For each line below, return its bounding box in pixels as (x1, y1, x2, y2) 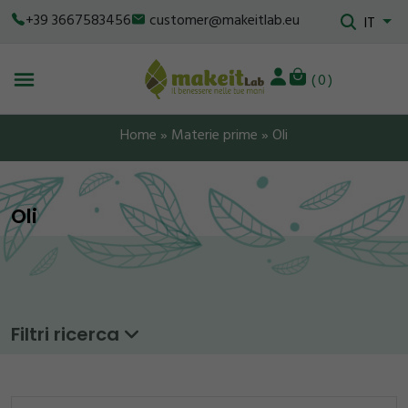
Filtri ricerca (11, 321, 124, 347)
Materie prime (171, 124, 258, 148)
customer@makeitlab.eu (149, 9, 300, 34)
